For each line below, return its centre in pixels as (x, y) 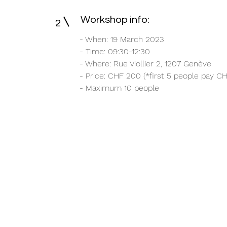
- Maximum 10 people (119, 88)
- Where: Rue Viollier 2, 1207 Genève (145, 64)
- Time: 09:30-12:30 (115, 51)
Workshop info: (115, 20)
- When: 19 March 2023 (122, 39)
